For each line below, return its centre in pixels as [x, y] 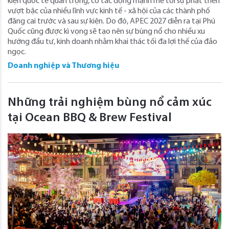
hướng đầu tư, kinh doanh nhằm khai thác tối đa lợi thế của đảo [112, 42]
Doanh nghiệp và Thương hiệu [63, 66]
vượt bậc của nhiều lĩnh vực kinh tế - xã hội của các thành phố [109, 11]
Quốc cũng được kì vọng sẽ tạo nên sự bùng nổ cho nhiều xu [106, 31]
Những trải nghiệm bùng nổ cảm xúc [110, 102]
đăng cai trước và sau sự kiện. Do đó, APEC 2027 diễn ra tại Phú [111, 21]
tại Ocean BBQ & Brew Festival [90, 118]
